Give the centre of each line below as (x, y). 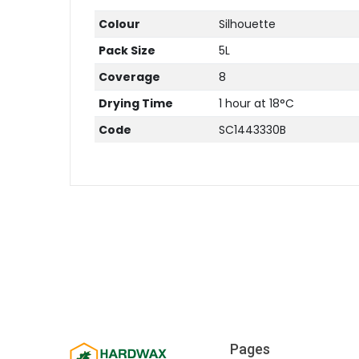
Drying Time (135, 103)
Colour (119, 24)
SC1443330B (252, 130)
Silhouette (247, 24)
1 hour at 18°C (256, 103)
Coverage (129, 77)
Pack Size (127, 50)
